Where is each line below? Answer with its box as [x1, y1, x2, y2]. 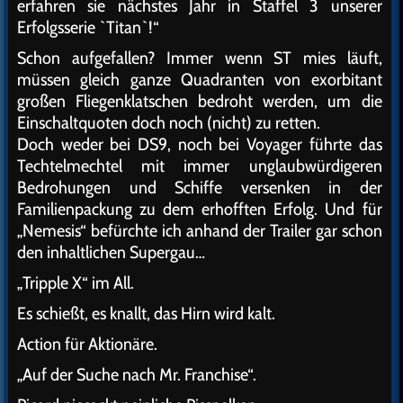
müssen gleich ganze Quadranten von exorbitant [17, 68, 382, 90]
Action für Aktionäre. [17, 333, 157, 354]
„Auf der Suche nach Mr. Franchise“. [17, 363, 256, 385]
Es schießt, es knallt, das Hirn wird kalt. [17, 302, 275, 324]
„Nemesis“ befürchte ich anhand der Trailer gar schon [17, 219, 382, 241]
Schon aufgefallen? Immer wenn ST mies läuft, [17, 47, 382, 68]
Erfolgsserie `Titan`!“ [17, 16, 159, 38]
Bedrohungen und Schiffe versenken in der [17, 176, 382, 198]
